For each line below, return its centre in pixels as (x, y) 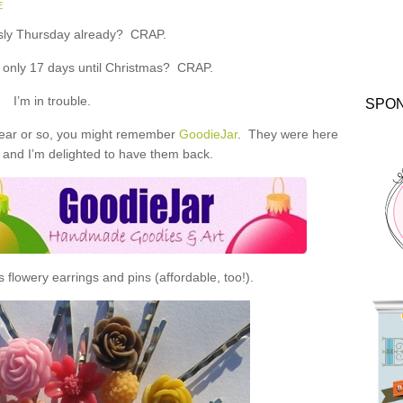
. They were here (287, 134)
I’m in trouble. (52, 101)
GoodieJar (208, 134)
